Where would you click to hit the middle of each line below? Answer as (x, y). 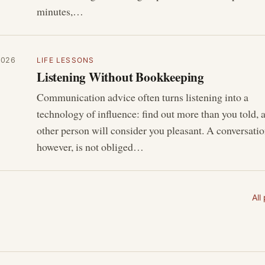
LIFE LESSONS (66, 60)
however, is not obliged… (90, 147)
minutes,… (60, 12)
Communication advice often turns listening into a (143, 97)
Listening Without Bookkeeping (120, 76)
